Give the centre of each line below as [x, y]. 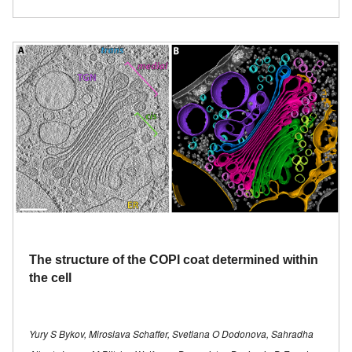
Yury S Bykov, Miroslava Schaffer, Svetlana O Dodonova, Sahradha [171, 333]
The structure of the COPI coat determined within [174, 259]
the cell [50, 277]
